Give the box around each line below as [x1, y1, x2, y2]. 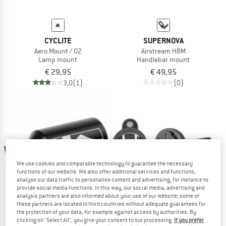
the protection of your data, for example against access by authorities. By [17, 208, 197, 216]
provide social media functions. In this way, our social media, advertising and [17, 184, 205, 192]
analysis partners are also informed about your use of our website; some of [17, 192, 200, 200]
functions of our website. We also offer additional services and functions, [17, 168, 196, 176]
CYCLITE [44, 35, 72, 46]
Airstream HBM [141, 46, 186, 55]
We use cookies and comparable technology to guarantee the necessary [17, 160, 193, 167]
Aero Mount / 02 [34, 46, 82, 55]
